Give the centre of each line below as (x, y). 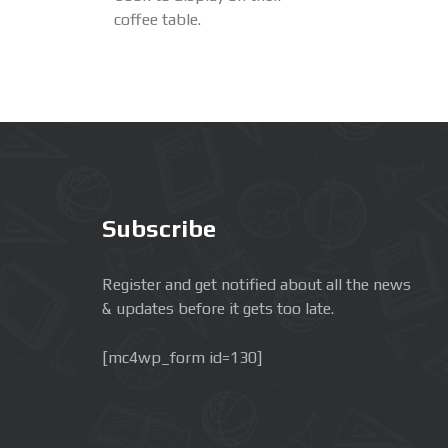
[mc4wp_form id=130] (182, 357)
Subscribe (159, 228)
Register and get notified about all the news (256, 284)
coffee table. (157, 19)
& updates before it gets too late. (218, 308)
